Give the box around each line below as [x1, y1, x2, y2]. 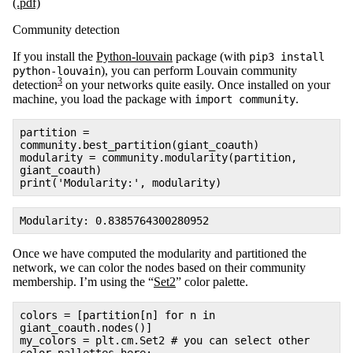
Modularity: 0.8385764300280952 [20, 214, 209, 227]
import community [195, 92, 295, 106]
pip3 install [249, 50, 325, 63]
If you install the [13, 49, 96, 63]
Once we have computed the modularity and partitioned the [13, 246, 307, 260]
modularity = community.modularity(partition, [20, 150, 297, 164]
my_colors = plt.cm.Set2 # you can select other [20, 333, 310, 347]
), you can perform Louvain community [101, 63, 297, 77]
